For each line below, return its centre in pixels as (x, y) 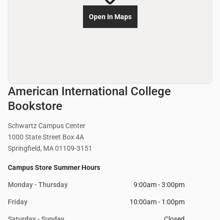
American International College (89, 92)
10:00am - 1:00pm (157, 202)
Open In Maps (110, 17)
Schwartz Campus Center (47, 126)
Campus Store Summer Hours (54, 168)
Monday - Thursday (38, 185)
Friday (18, 202)
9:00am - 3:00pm (159, 185)
